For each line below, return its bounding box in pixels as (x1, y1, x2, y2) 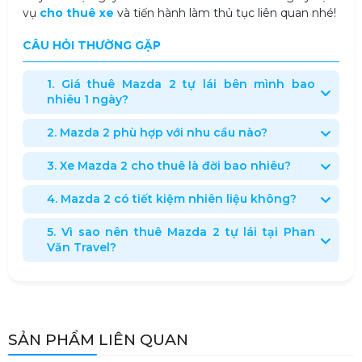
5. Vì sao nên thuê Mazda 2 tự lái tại (47, 225, 284, 240)
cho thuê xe (40, 6, 114, 21)
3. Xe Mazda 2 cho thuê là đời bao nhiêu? (47, 158, 291, 174)
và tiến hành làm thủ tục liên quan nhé (114, 6, 334, 21)
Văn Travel (47, 240, 110, 255)
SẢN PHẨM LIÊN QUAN (8, 330, 188, 350)
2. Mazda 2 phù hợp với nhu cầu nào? (47, 125, 267, 141)
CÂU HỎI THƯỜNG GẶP (23, 38, 161, 53)
